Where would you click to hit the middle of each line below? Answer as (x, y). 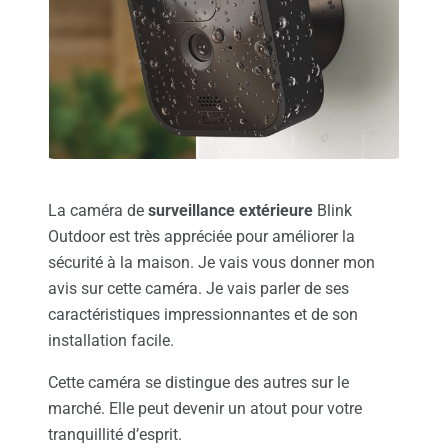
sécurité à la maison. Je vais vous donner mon (211, 263)
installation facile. (111, 341)
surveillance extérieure (230, 211)
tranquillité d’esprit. (115, 435)
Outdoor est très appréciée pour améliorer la (201, 237)
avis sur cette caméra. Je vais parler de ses (198, 289)
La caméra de (98, 211)
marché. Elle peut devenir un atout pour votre (205, 409)
